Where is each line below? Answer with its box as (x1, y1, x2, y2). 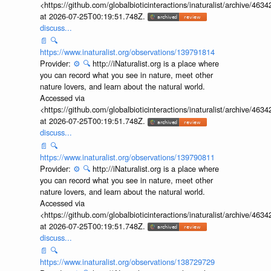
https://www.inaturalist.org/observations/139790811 (39, 151, 215, 163)
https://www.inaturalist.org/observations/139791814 (39, 46, 215, 58)
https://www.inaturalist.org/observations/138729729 (39, 256, 215, 268)
